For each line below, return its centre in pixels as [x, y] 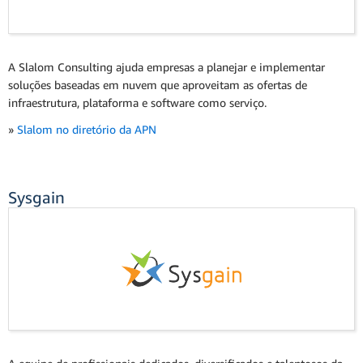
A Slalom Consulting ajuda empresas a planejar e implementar [167, 66]
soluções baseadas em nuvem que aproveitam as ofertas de [158, 84]
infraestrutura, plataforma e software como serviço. [137, 102]
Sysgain [36, 197]
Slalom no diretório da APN [87, 129]
